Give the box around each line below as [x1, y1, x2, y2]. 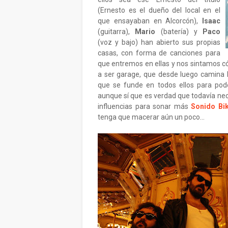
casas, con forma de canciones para [98, 49, 220, 57]
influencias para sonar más [98, 102, 191, 110]
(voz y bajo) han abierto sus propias [98, 38, 220, 46]
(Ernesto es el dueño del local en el [98, 6, 220, 14]
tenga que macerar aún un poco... [98, 113, 205, 121]
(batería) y [155, 27, 203, 36]
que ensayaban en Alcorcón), [98, 17, 202, 25]
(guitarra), [98, 27, 135, 36]
